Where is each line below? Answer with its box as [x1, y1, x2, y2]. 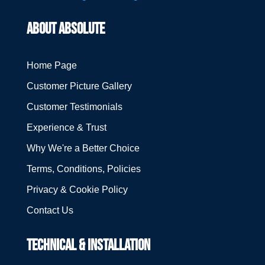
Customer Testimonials [26, 102, 122, 112]
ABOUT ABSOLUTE [26, 20, 107, 39]
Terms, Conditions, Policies [26, 164, 141, 174]
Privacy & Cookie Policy [26, 185, 128, 195]
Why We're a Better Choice [26, 143, 140, 154]
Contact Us [26, 205, 73, 216]
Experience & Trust [26, 122, 106, 133]
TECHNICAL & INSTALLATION [26, 237, 150, 256]
